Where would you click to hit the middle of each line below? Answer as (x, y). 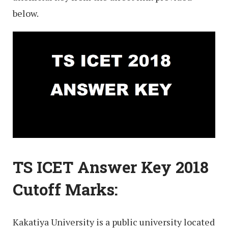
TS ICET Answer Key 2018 (111, 167)
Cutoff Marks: (65, 189)
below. (26, 13)
